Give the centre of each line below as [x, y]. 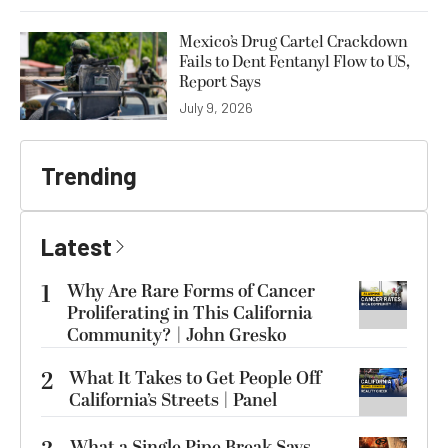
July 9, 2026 [216, 108]
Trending [89, 176]
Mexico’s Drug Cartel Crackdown [293, 42]
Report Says [220, 82]
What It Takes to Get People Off [195, 379]
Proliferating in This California [189, 314]
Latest [76, 247]
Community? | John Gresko [176, 336]
